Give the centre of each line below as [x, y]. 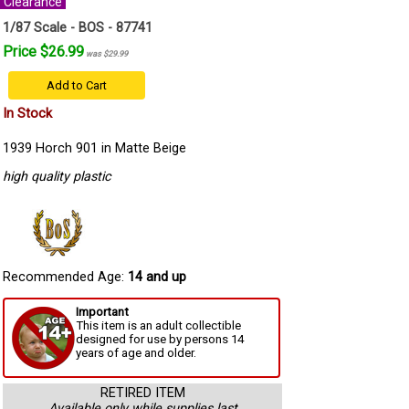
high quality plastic [57, 177]
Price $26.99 [43, 52]
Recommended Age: [65, 277]
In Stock [27, 113]
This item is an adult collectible [158, 326]
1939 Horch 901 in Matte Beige [94, 148]
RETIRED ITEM [142, 393]
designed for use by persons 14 [160, 340]
